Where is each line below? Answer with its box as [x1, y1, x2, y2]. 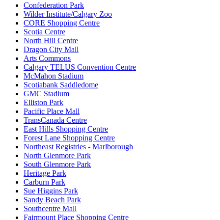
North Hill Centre [24, 36, 78, 45]
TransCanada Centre [24, 116, 87, 125]
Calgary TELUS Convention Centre [24, 63, 136, 72]
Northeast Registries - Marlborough [24, 142, 133, 151]
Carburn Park [24, 178, 65, 187]
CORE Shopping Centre [24, 19, 100, 27]
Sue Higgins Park [24, 187, 78, 195]
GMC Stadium [24, 89, 69, 98]
